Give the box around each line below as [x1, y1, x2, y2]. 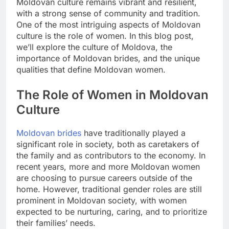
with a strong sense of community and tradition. [16, 8, 200, 19]
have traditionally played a [81, 128, 186, 139]
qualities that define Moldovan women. [16, 64, 166, 75]
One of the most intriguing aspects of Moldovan [16, 19, 200, 30]
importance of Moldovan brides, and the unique [16, 53, 200, 64]
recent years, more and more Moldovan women [16, 162, 200, 172]
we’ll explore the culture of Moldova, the [16, 42, 172, 53]
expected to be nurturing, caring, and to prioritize [16, 207, 207, 217]
